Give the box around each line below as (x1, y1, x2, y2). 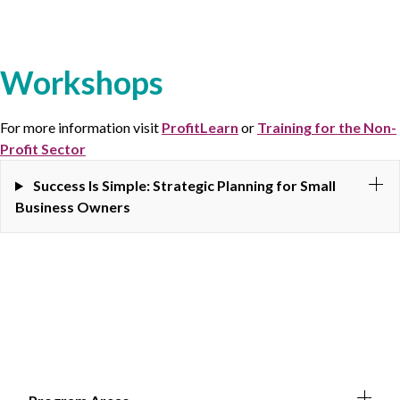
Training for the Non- (257, 119, 396, 136)
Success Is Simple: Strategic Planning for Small (32, 177, 336, 194)
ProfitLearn (162, 119, 238, 136)
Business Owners (15, 198, 130, 215)
